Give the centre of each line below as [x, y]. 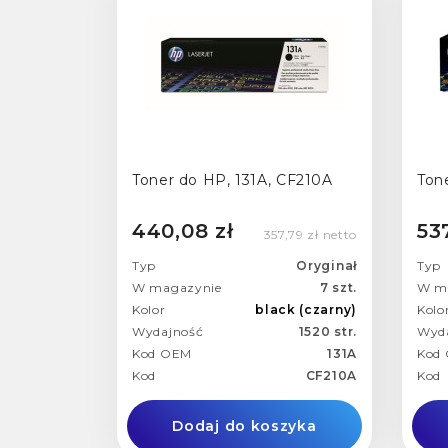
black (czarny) [306, 309]
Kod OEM [162, 353]
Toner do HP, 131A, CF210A [232, 180]
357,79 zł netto [310, 234]
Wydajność [168, 331]
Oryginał [326, 265]
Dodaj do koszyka [244, 425]
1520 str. [327, 331]
